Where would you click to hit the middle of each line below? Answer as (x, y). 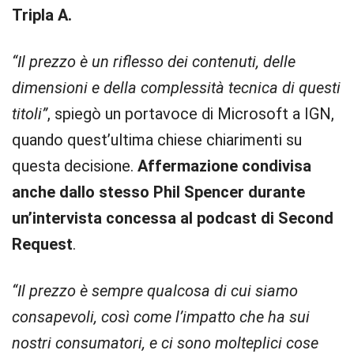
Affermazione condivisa (224, 166)
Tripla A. (42, 15)
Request (42, 244)
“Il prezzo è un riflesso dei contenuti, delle (154, 62)
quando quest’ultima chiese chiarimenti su (157, 140)
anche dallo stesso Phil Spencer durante (158, 192)
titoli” (30, 114)
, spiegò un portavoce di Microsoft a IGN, (191, 114)
